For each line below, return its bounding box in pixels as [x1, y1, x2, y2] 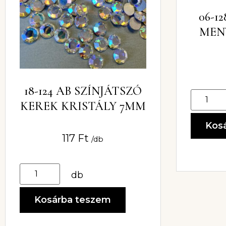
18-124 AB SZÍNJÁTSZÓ [24, 83, 142, 98]
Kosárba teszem [34, 194, 111, 205]
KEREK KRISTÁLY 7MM [20, 98, 146, 114]
